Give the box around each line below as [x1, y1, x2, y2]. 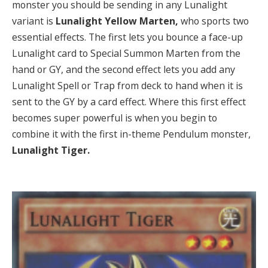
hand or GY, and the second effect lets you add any [12, 63, 235, 77]
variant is [12, 14, 56, 28]
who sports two [181, 14, 249, 28]
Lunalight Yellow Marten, [56, 14, 181, 28]
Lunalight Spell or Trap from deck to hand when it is [12, 79, 243, 93]
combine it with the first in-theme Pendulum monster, [12, 127, 251, 141]
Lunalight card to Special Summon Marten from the [12, 47, 240, 60]
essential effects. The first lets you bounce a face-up [12, 31, 243, 44]
